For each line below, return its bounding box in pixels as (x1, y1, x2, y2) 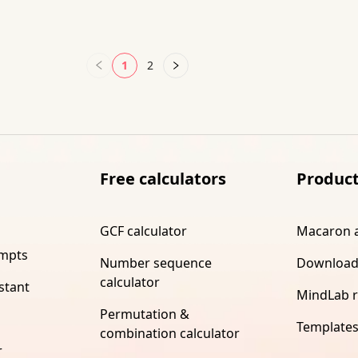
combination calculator (99, 324, 240, 342)
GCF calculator (99, 221, 187, 240)
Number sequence (99, 253, 212, 272)
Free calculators (99, 167, 226, 189)
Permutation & (99, 304, 189, 323)
